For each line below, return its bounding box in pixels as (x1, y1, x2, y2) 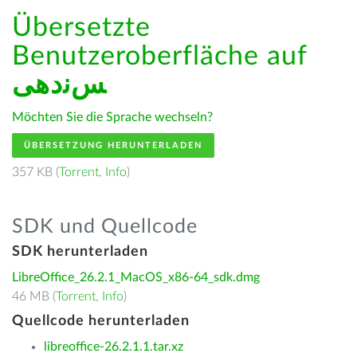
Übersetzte (12, 14, 151, 41)
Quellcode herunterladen (12, 314, 190, 328)
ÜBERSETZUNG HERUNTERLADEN (24, 141, 202, 150)
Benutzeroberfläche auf (12, 43, 307, 70)
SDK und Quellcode (12, 217, 198, 237)
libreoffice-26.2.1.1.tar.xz (44, 340, 183, 353)
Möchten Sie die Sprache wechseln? (12, 111, 213, 124)
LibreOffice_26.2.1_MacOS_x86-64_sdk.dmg (12, 271, 260, 284)
